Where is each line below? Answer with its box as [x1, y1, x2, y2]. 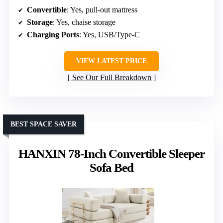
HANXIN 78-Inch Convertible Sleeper [18, 147, 205, 161]
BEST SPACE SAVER [10, 120, 77, 128]
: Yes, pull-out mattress [67, 5, 137, 14]
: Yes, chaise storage [53, 18, 115, 27]
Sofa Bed [90, 161, 133, 175]
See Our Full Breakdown [72, 73, 151, 82]
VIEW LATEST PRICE [76, 57, 147, 65]
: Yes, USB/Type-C [79, 30, 140, 39]
